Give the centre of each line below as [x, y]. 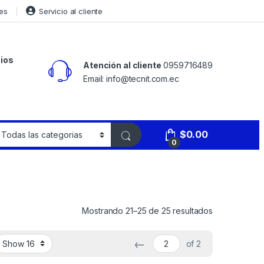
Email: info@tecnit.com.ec [131, 79]
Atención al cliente [122, 65]
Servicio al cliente [71, 11]
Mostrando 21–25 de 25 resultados [147, 210]
